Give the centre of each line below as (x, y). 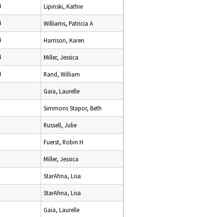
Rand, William (62, 74)
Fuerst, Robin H (63, 142)
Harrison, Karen (64, 40)
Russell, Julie (60, 125)
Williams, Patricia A (68, 23)
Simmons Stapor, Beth (73, 108)
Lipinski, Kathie (63, 6)
